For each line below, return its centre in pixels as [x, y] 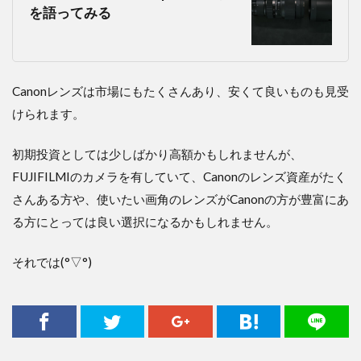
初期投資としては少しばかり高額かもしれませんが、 [157, 154]
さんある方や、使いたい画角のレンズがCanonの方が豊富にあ [180, 199]
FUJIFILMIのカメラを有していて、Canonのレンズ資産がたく [179, 177]
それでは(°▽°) [52, 262]
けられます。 [48, 114]
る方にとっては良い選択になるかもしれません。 [145, 222]
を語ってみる [70, 13]
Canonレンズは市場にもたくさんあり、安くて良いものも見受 [180, 91]
